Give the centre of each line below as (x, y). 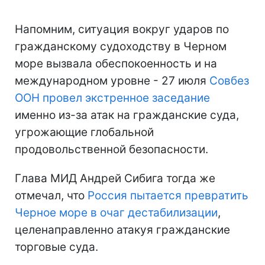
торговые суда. (56, 247)
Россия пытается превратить (168, 196)
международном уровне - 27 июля (112, 81)
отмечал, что (51, 196)
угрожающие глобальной (84, 132)
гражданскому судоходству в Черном (121, 47)
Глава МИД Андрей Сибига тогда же (115, 179)
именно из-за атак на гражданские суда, (127, 115)
